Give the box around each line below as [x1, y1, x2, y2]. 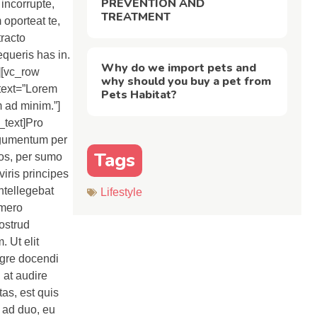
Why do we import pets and [101, 59, 257, 76]
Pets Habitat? [101, 86, 178, 103]
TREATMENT [101, 8, 171, 25]
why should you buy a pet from [101, 73, 272, 89]
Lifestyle [100, 185, 143, 198]
